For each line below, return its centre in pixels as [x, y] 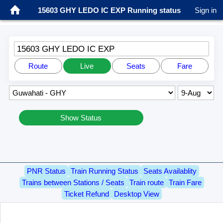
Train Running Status [104, 171]
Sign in [206, 10]
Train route [146, 183]
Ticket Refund [86, 194]
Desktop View [136, 194]
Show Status [81, 117]
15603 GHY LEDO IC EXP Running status [109, 10]
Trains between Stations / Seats [73, 183]
